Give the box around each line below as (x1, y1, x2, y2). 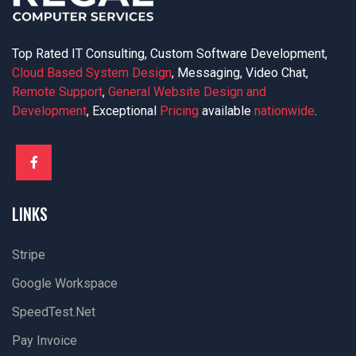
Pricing (160, 103, 199, 118)
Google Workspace (12, 276, 118, 291)
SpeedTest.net (12, 304, 95, 319)
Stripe (12, 247, 45, 262)
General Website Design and (108, 84, 266, 99)
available (199, 103, 254, 118)
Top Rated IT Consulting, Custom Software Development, (12, 46, 327, 61)
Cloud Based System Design (12, 65, 172, 80)
